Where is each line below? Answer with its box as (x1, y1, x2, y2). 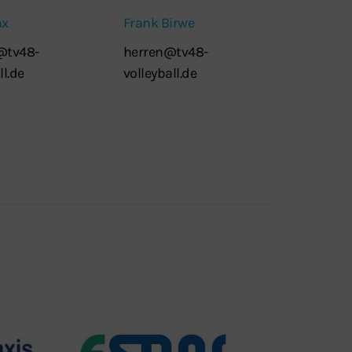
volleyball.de (123, 64, 197, 82)
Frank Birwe (123, 13, 195, 31)
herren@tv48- (123, 42, 208, 60)
